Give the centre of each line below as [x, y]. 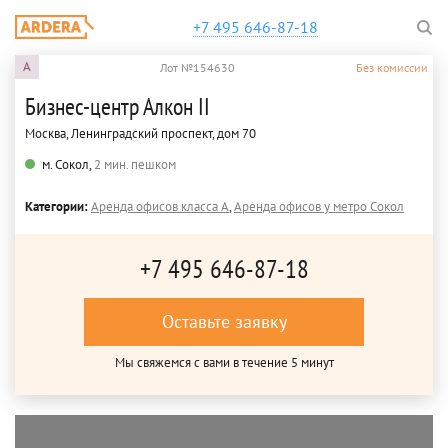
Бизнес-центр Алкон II [117, 106]
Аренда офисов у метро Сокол [319, 206]
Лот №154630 [197, 67]
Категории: [58, 206]
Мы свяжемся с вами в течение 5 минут [224, 362]
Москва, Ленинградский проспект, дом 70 [140, 133]
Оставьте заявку [224, 321]
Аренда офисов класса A [160, 206]
